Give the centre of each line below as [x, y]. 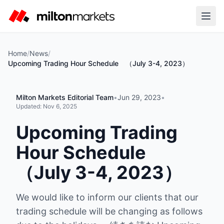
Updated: [29, 106]
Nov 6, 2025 [60, 106]
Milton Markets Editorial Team [65, 97]
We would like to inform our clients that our [107, 197]
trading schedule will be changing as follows [109, 211]
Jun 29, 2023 [139, 97]
